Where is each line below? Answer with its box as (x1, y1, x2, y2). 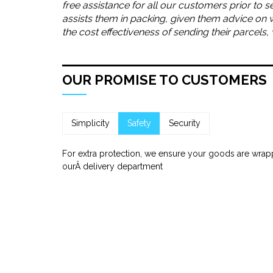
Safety (127, 118, 151, 128)
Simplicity (71, 118, 110, 128)
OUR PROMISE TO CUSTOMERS (62, 72, 267, 88)
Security (169, 118, 200, 128)
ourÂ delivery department (62, 161, 163, 171)
